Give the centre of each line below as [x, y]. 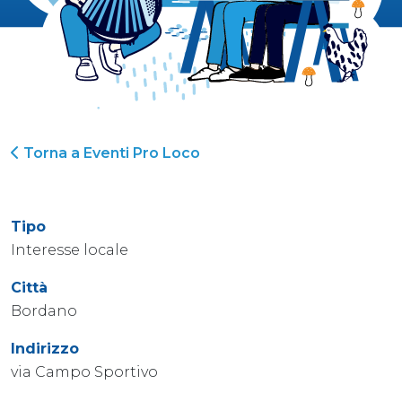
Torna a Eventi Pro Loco [110, 153]
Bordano [44, 310]
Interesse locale [70, 249]
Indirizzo [45, 348]
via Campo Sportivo [86, 371]
